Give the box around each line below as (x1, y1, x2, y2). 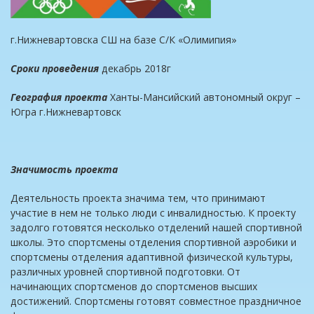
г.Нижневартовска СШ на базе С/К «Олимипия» (11, 33, 237, 47)
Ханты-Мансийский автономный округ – (110, 90, 301, 104)
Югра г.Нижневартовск (11, 105, 121, 119)
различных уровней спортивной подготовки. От (11, 265, 240, 279)
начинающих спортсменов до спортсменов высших (11, 280, 257, 294)
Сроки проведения (11, 62, 99, 76)
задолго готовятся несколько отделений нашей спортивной (11, 221, 302, 235)
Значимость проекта (11, 163, 118, 177)
